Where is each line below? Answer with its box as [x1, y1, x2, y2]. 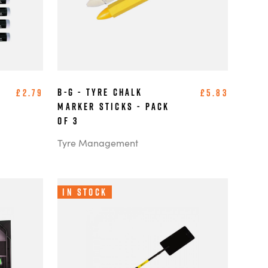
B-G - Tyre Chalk [57, 86, 143, 99]
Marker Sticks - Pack [57, 100, 170, 114]
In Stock [62, 185, 107, 199]
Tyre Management [57, 136, 139, 150]
